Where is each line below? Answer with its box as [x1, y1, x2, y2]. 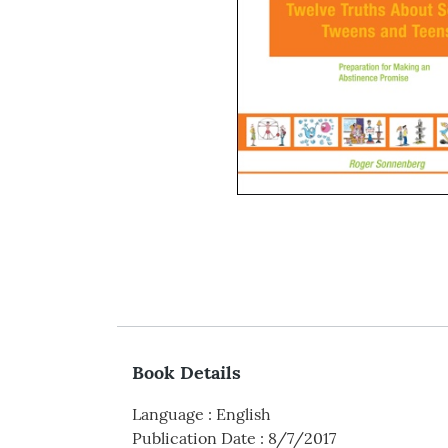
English [216, 404, 271, 425]
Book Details [132, 361, 241, 385]
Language [132, 404, 204, 425]
